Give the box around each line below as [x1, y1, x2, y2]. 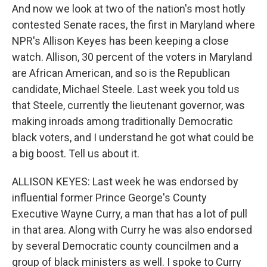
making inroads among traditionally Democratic [12, 115, 233, 128]
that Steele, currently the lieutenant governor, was [12, 99, 245, 111]
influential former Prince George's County [12, 191, 207, 204]
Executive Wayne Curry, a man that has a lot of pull [12, 207, 247, 220]
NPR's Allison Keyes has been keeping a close [12, 35, 229, 47]
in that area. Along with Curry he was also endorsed [12, 223, 252, 236]
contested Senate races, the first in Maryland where [12, 18, 255, 31]
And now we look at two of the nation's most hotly [12, 2, 246, 15]
